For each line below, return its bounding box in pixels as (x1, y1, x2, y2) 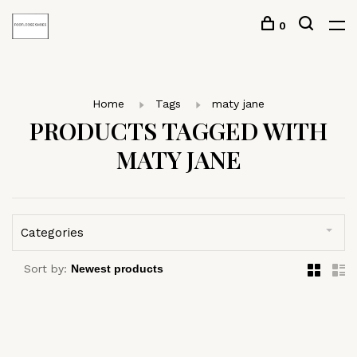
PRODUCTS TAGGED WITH (29, 115, 328, 147)
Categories (21, 226, 84, 240)
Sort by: (24, 262, 67, 275)
